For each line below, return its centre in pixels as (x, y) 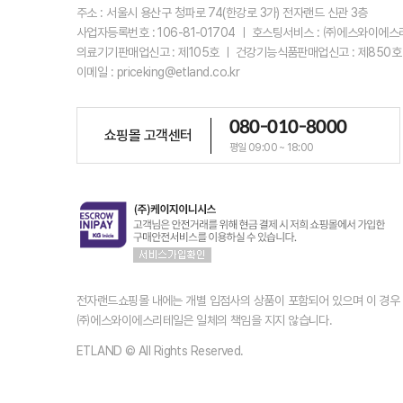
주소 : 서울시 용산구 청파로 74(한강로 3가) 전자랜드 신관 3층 (222, 13)
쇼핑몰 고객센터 (148, 135)
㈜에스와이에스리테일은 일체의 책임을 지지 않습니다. (205, 321)
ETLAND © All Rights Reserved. (160, 351)
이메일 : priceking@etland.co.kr (158, 72)
